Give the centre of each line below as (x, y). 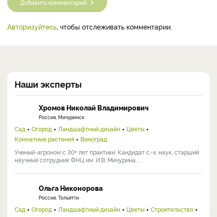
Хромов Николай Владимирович (94, 107)
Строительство (172, 209)
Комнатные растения (44, 139)
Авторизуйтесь (32, 26)
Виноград (94, 139)
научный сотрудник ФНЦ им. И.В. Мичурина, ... (78, 159)
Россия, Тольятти (59, 197)
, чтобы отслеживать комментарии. (114, 26)
